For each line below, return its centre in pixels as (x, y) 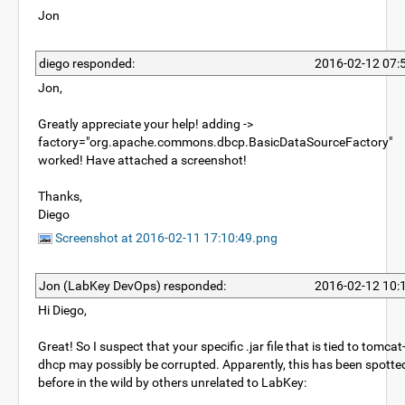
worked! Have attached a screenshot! (142, 160)
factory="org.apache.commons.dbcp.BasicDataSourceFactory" (215, 142)
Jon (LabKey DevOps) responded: (132, 286)
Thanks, (60, 196)
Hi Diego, (62, 310)
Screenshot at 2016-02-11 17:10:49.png (165, 238)
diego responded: (87, 63)
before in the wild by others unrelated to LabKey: (172, 382)
